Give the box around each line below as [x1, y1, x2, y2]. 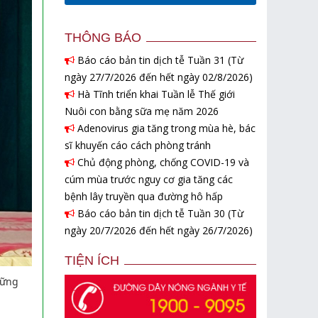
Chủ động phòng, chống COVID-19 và [75, 155, 249, 170]
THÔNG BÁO [65, 31, 141, 45]
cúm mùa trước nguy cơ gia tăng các [65, 172, 233, 187]
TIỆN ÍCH [65, 253, 119, 268]
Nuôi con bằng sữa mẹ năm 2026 [65, 104, 219, 119]
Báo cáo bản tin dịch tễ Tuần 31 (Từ [75, 53, 243, 67]
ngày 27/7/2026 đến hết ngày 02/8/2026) [65, 70, 253, 84]
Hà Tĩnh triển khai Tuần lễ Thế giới [75, 87, 235, 102]
